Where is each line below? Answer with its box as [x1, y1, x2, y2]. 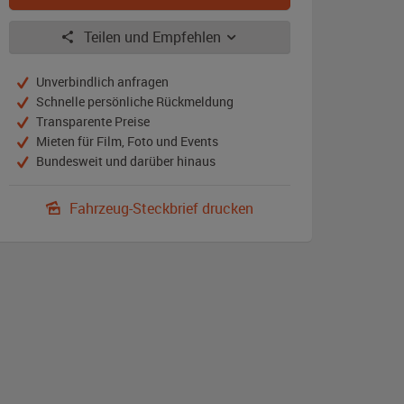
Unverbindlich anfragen [35, 73, 169, 90]
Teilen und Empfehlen [80, 27, 225, 47]
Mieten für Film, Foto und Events [35, 133, 218, 150]
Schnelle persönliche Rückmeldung [35, 93, 234, 110]
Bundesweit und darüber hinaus [35, 152, 216, 170]
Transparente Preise [35, 113, 150, 130]
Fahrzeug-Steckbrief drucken [66, 198, 253, 218]
